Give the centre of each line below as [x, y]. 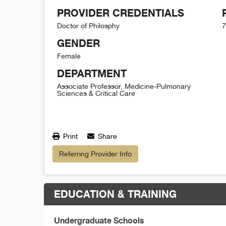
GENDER [78, 43]
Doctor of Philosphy [88, 25]
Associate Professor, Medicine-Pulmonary [124, 86]
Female [69, 56]
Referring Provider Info [95, 154]
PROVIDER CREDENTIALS [121, 13]
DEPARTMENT [92, 73]
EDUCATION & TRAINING [115, 194]
